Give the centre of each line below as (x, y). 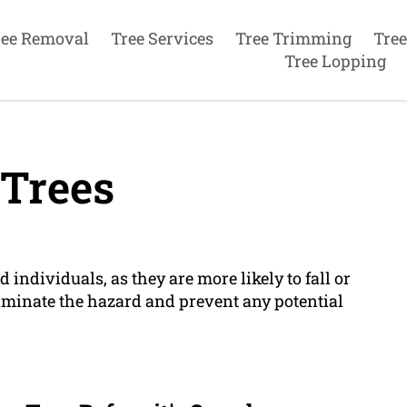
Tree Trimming (293, 38)
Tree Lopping (335, 60)
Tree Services (162, 38)
